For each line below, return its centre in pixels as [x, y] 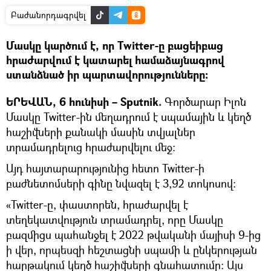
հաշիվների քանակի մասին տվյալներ [101, 132]
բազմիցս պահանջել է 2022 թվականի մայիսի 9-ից [133, 234]
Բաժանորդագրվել [48, 15]
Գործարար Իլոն [204, 101]
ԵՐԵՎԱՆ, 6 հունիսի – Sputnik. [84, 102]
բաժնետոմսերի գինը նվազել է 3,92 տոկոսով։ [121, 183]
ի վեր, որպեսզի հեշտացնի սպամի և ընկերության [132, 250]
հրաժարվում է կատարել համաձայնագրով [115, 60]
